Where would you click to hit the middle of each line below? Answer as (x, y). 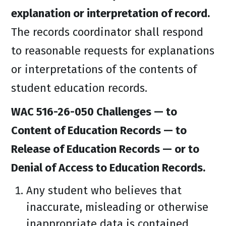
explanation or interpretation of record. (110, 13)
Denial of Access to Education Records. (108, 168)
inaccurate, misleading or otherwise (117, 207)
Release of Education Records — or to (105, 149)
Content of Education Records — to (99, 130)
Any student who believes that (104, 190)
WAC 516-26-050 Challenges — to (94, 112)
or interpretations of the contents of (104, 69)
